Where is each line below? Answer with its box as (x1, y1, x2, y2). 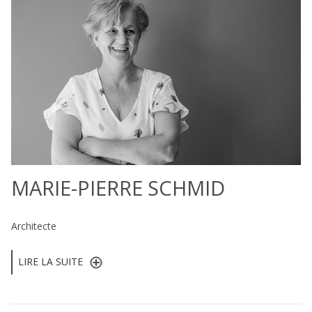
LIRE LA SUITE (18, 255, 83, 269)
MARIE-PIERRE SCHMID (11, 173, 225, 201)
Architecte (11, 219, 56, 233)
